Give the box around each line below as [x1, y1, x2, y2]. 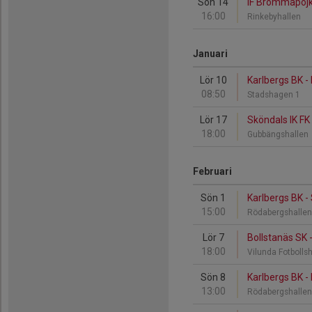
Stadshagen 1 [247, 90, 302, 100]
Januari [193, 48, 228, 59]
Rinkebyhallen [247, 12, 305, 22]
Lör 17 [199, 114, 227, 125]
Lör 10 [199, 75, 227, 86]
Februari [193, 166, 232, 177]
